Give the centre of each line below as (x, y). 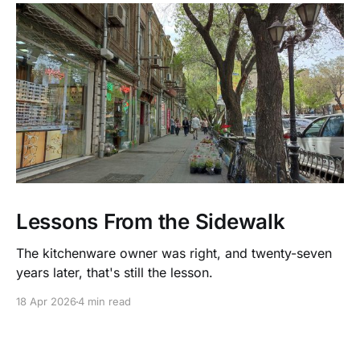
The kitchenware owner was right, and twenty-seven (174, 254)
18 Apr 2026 (46, 302)
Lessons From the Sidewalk (151, 222)
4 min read (104, 302)
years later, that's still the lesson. (115, 273)
